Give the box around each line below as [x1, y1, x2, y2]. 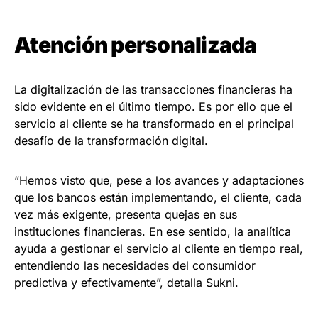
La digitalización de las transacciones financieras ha [14, 82, 292, 97]
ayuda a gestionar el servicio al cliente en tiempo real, [14, 241, 303, 256]
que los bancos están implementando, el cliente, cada [14, 190, 302, 205]
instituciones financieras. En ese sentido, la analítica [14, 224, 291, 239]
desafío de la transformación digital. [14, 133, 208, 148]
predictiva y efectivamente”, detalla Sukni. [14, 275, 238, 290]
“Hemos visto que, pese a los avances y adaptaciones [14, 173, 304, 188]
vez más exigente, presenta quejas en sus [14, 207, 237, 222]
